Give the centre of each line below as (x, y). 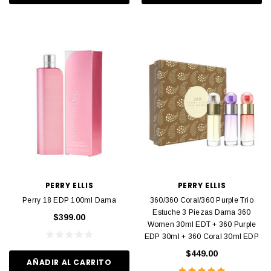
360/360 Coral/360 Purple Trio (202, 200)
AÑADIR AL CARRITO (69, 263)
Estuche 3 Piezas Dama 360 (202, 212)
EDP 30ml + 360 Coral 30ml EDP (202, 236)
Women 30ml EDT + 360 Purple (202, 224)
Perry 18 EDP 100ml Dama (69, 200)
